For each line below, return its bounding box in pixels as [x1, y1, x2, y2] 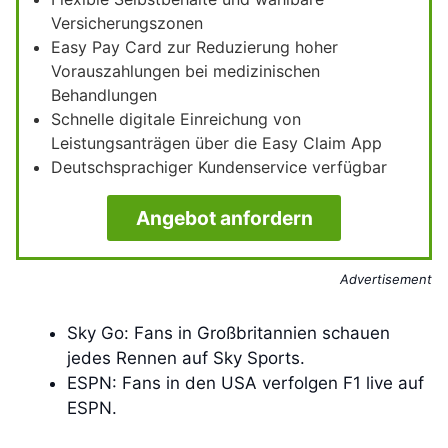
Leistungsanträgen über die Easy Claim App [51, 133, 382, 153]
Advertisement [340, 271, 432, 287]
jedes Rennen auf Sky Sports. [67, 348, 305, 368]
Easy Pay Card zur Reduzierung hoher [51, 37, 338, 57]
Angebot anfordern [135, 206, 313, 230]
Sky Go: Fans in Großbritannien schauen [67, 323, 390, 343]
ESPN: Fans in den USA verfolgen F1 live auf [67, 373, 424, 393]
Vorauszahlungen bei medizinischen [51, 61, 320, 81]
